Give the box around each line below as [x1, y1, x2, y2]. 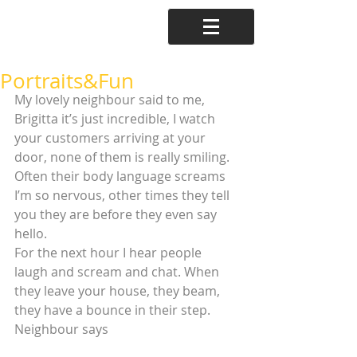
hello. [14, 225, 47, 242]
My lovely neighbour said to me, [14, 91, 208, 108]
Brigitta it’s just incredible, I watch [14, 110, 218, 127]
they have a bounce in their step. [14, 301, 214, 319]
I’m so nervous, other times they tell [14, 186, 233, 204]
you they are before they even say [14, 206, 220, 223]
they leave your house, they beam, [14, 282, 223, 300]
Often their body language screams [14, 167, 229, 185]
